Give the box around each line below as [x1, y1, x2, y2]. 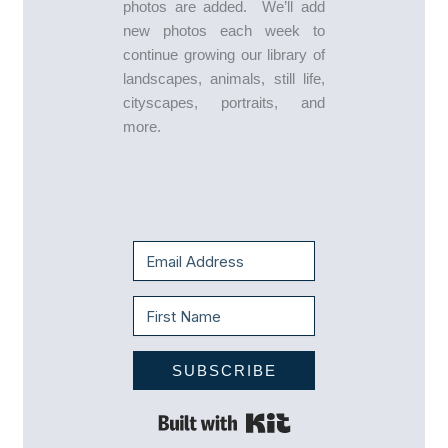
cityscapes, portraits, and [123, 93, 325, 111]
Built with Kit [290, 408, 370, 426]
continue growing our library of [123, 45, 325, 63]
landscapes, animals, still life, [123, 69, 325, 87]
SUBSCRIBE [171, 362, 277, 380]
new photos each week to [123, 21, 325, 39]
